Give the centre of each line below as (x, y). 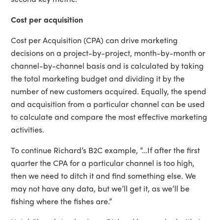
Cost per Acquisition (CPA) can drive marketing (95, 40)
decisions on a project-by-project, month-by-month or (108, 53)
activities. (28, 129)
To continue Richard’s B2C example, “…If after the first (106, 150)
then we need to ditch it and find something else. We (104, 175)
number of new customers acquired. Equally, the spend (109, 91)
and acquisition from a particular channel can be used (108, 104)
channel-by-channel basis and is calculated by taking (108, 65)
